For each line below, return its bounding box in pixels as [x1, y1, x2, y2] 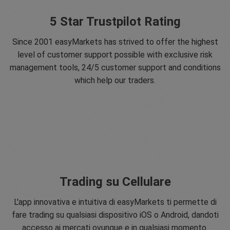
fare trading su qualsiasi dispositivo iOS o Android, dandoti [11, 210, 219, 220]
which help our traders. [74, 75, 156, 86]
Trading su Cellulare [59, 175, 171, 189]
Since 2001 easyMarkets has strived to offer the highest [12, 37, 218, 47]
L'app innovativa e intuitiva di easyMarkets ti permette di [13, 197, 217, 207]
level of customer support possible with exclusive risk [17, 50, 213, 60]
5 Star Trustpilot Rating [49, 14, 181, 29]
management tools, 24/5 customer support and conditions [9, 63, 221, 73]
